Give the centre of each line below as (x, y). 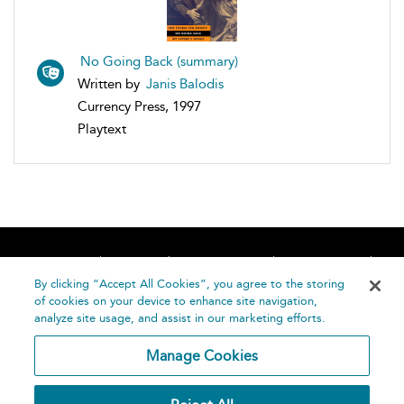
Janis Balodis (185, 83)
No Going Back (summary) (159, 61)
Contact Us (327, 262)
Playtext (102, 129)
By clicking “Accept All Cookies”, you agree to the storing (190, 284)
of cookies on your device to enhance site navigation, (176, 301)
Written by (110, 83)
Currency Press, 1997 (139, 106)
